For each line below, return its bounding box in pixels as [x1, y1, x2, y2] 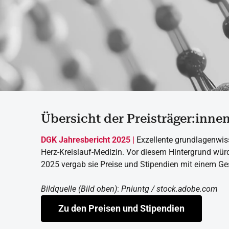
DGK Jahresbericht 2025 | [41, 135, 134, 145]
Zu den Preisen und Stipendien [58, 203, 185, 214]
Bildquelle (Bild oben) [41, 184, 117, 194]
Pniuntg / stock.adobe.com [121, 184, 218, 194]
